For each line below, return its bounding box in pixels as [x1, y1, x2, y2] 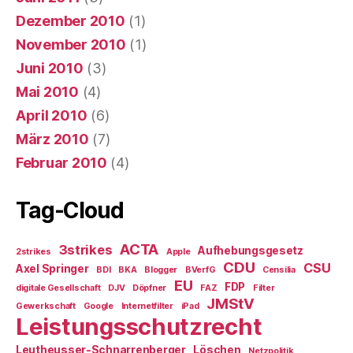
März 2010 [16, 131, 89, 147]
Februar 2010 [16, 154, 107, 171]
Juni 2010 [16, 60, 84, 76]
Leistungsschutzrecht [16, 313, 262, 340]
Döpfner [132, 283, 167, 293]
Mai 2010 [16, 84, 79, 100]
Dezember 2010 [16, 13, 125, 29]
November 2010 [16, 36, 126, 53]
